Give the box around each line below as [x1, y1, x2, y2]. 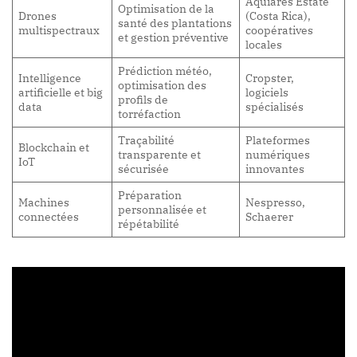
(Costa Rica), [245, 8, 312, 24]
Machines [18, 194, 70, 210]
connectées [18, 209, 80, 225]
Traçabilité [118, 132, 175, 148]
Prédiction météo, [118, 63, 213, 79]
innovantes [245, 161, 305, 177]
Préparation [118, 187, 182, 203]
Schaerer [245, 209, 294, 225]
